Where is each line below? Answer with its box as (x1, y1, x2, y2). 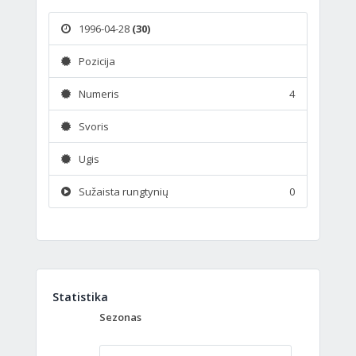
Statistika (52, 288, 108, 304)
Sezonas (99, 309, 141, 324)
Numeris (79, 86, 119, 101)
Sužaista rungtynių (79, 184, 168, 199)
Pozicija (79, 53, 115, 68)
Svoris (79, 118, 109, 133)
